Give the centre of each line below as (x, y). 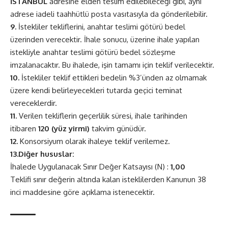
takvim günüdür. (118, 129)
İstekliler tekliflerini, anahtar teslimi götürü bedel (101, 27)
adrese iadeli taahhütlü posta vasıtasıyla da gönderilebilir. (109, 14)
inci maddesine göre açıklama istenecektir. (82, 192)
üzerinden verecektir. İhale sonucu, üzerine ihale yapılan (105, 40)
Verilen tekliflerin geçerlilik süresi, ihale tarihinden (102, 116)
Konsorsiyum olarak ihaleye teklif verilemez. (94, 141)
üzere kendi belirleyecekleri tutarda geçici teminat (96, 91)
